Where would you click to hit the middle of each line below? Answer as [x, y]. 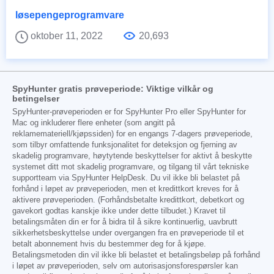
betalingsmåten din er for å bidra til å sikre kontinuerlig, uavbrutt [125, 222]
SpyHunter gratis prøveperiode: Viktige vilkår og [113, 88]
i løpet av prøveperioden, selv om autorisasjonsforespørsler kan [125, 266]
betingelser [36, 98]
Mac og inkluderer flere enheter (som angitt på [94, 123]
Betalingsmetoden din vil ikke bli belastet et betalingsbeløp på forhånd [136, 255]
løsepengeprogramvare [70, 15]
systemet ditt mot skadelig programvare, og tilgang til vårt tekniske [131, 167]
